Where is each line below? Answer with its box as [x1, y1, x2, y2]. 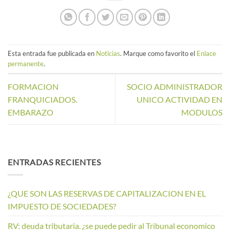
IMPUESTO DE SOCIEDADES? [8, 201, 116, 211]
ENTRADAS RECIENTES [8, 157, 101, 167]
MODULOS [181, 107, 222, 118]
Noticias [96, 49, 120, 58]
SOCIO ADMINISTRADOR [127, 82, 222, 92]
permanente [8, 60, 44, 68]
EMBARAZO [8, 107, 53, 118]
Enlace [197, 49, 216, 58]
